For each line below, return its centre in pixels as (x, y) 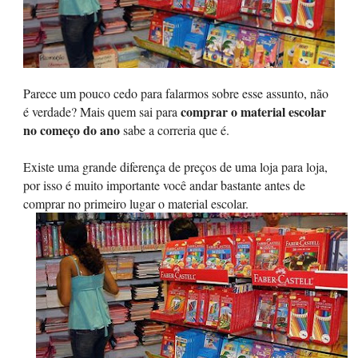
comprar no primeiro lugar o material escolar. (136, 203)
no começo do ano (73, 130)
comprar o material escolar (253, 111)
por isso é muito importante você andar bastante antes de (164, 185)
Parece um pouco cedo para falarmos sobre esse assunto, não (176, 93)
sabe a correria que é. (176, 130)
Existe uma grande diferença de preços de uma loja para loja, (175, 167)
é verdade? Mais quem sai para (102, 111)
